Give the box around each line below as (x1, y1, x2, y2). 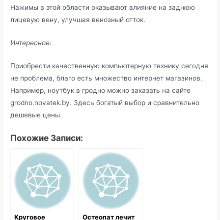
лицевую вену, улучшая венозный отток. (10, 16, 146, 24)
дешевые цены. (10, 111, 62, 119)
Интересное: (10, 39, 52, 47)
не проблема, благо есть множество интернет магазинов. (10, 74, 203, 82)
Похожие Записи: (10, 132, 83, 143)
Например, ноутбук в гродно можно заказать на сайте (10, 86, 191, 95)
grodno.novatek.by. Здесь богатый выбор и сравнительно (10, 99, 200, 107)
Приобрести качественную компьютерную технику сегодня (10, 62, 209, 70)
